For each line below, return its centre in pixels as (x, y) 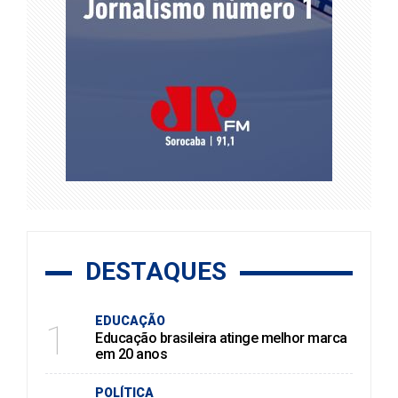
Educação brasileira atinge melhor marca (221, 338)
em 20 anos (131, 354)
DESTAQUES (156, 272)
